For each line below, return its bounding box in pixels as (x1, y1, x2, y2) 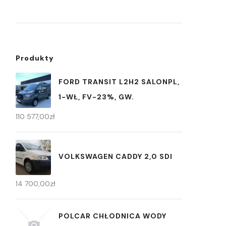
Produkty (16, 53, 54, 63)
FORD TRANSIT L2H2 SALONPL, (59, 77, 180, 86)
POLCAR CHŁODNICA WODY (59, 211, 166, 220)
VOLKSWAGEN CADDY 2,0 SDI (59, 151, 173, 161)
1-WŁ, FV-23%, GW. (59, 92, 134, 101)
